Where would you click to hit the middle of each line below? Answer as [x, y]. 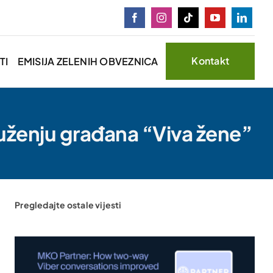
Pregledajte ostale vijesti [68, 204]
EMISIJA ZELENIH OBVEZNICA [88, 62]
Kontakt [211, 61]
